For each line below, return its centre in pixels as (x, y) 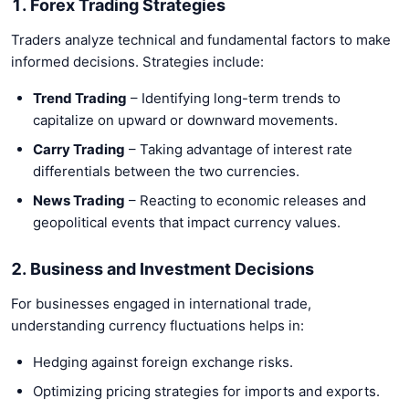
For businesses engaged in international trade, (161, 303)
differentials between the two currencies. (166, 171)
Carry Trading (79, 149)
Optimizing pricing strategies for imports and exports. (206, 391)
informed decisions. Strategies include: (137, 61)
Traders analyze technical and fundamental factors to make (201, 39)
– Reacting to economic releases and (246, 200)
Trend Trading (80, 98)
